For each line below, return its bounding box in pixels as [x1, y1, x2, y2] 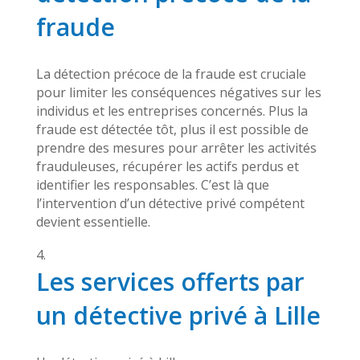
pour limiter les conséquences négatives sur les [35, 84, 321, 101]
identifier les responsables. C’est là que [35, 176, 269, 194]
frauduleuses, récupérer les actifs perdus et [35, 157, 299, 175]
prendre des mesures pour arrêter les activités [35, 139, 317, 157]
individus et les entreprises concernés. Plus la [35, 102, 308, 120]
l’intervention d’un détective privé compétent [35, 194, 305, 212]
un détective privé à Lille [35, 299, 321, 332]
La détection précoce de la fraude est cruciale [35, 65, 306, 83]
